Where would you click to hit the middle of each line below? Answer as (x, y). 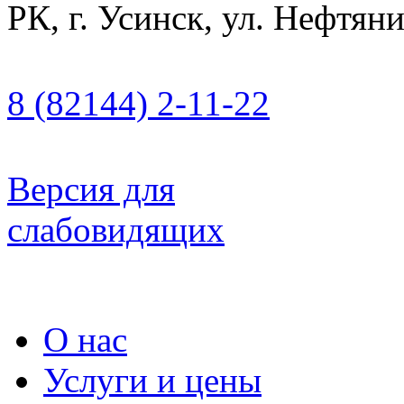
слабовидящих (116, 230)
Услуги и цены (152, 380)
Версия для (91, 189)
